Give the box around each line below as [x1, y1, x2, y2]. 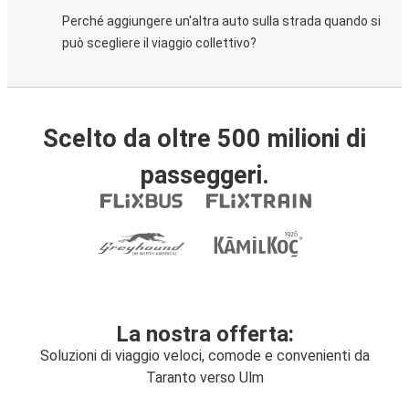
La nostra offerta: [115, 321, 294, 347]
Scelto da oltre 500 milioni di [43, 124, 366, 153]
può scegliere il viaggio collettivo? [62, 36, 257, 50]
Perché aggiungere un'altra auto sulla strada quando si [62, 14, 381, 28]
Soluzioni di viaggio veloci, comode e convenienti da [39, 347, 370, 364]
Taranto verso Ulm [145, 369, 264, 386]
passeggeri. [140, 161, 269, 190]
